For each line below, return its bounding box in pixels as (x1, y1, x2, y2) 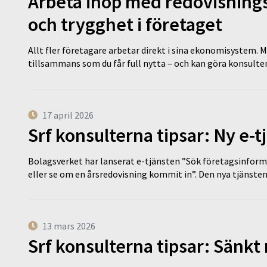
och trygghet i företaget (28, 12, 222, 36)
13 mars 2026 (42, 219, 95, 232)
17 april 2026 (42, 108, 94, 121)
